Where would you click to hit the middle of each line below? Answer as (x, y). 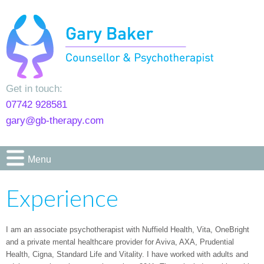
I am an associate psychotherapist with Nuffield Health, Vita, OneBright (128, 230)
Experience (62, 200)
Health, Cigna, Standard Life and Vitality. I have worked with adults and (127, 254)
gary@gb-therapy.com (55, 121)
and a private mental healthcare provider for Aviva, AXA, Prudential (120, 242)
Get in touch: (34, 89)
